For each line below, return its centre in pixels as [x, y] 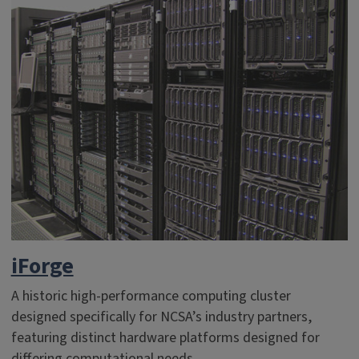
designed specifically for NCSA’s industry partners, [161, 317]
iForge [42, 266]
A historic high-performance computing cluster [151, 296]
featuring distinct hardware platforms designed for [165, 338]
